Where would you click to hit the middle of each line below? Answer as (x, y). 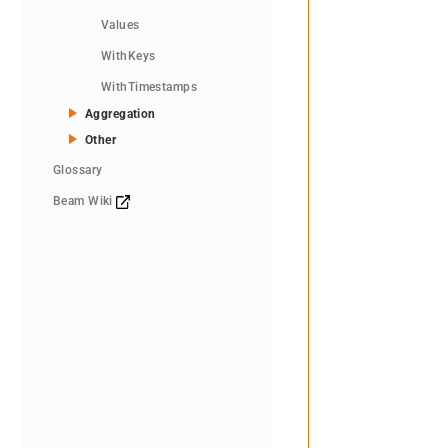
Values (120, 25)
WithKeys (128, 56)
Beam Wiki (85, 201)
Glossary (78, 170)
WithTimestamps (149, 87)
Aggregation (120, 114)
